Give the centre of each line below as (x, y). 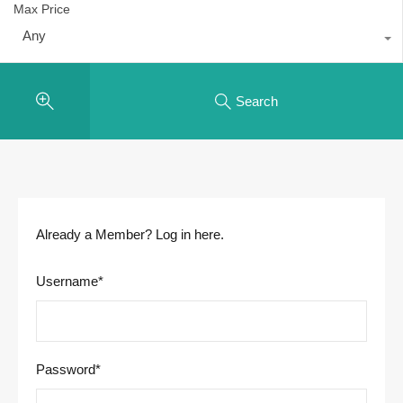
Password (66, 369)
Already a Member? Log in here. (130, 234)
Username (67, 281)
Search (257, 101)
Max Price (42, 9)
